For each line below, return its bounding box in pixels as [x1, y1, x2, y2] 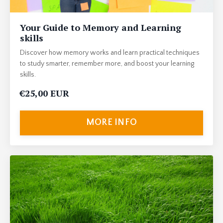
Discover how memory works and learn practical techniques [20, 48, 200, 57]
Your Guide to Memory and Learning [20, 21, 181, 33]
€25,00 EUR [20, 87, 69, 99]
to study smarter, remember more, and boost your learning [20, 59, 194, 68]
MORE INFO [86, 117, 137, 128]
